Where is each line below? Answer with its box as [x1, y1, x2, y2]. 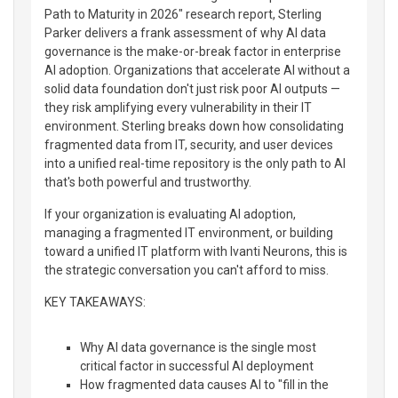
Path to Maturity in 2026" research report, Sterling [44, 6, 322, 21]
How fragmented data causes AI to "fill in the [80, 377, 329, 392]
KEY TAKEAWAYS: [44, 294, 146, 309]
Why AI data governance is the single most [80, 339, 316, 354]
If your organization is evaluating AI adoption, [44, 206, 296, 221]
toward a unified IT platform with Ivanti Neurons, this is [44, 243, 347, 259]
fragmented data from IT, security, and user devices [44, 137, 333, 152]
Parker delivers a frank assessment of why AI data [44, 25, 326, 40]
